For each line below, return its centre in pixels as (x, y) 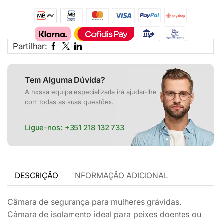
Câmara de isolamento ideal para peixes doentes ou (104, 214)
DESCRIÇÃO (37, 175)
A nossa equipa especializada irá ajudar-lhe (91, 92)
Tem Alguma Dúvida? (65, 80)
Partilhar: (30, 46)
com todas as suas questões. (69, 101)
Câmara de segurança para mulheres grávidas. (94, 202)
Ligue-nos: (45, 127)
